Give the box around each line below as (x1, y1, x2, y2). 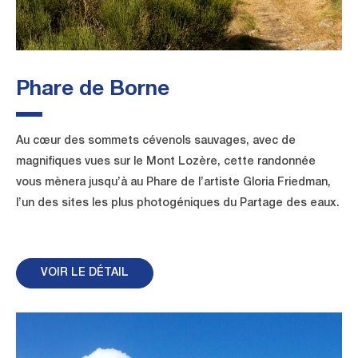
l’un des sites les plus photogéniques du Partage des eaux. (16, 198, 340, 210)
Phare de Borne (16, 80, 169, 101)
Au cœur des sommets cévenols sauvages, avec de (16, 136, 296, 148)
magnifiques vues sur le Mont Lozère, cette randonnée (16, 157, 316, 169)
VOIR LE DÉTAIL (41, 268, 129, 280)
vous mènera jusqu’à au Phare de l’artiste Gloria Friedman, (16, 177, 331, 189)
